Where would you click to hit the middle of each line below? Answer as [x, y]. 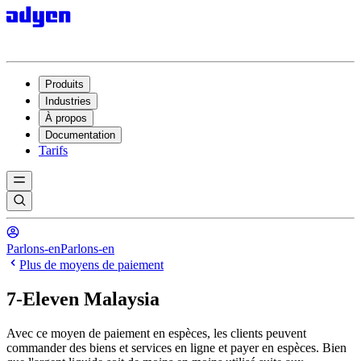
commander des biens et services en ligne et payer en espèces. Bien [176, 347]
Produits [64, 84]
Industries [68, 101]
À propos [66, 118]
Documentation [80, 135]
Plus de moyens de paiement [91, 265]
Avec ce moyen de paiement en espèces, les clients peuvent [156, 333]
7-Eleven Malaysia [83, 299]
